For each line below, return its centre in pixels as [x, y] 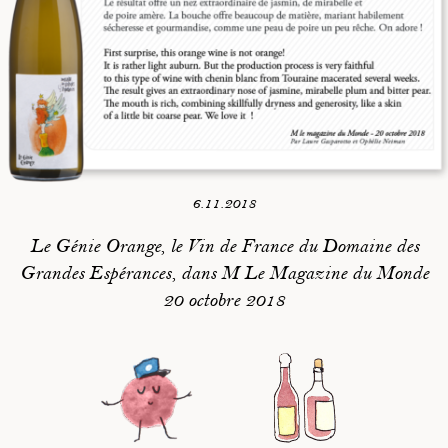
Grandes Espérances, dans [120, 273]
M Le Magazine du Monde [324, 273]
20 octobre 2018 [224, 300]
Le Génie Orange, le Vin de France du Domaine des [224, 246]
